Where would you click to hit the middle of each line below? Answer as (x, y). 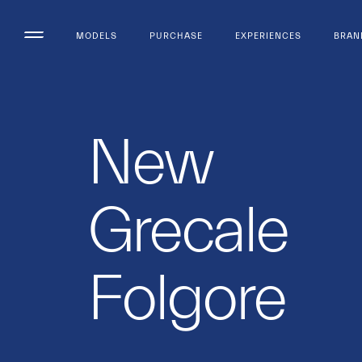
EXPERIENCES (268, 36)
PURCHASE (176, 36)
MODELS (97, 36)
